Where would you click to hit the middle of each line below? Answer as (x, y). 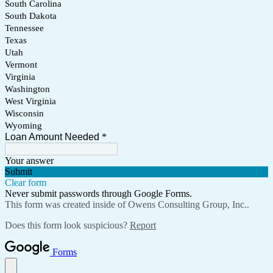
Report (143, 225)
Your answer (29, 160)
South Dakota (31, 16)
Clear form (26, 182)
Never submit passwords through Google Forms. (98, 193)
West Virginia (30, 101)
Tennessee (24, 28)
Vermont (21, 64)
